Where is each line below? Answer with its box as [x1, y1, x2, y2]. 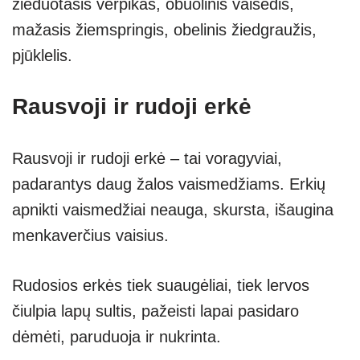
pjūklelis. [12, 47, 72, 65]
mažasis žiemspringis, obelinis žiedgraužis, [12, 21, 317, 39]
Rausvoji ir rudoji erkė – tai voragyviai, [12, 149, 282, 168]
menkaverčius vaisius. [12, 227, 169, 245]
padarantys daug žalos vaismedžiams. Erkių [12, 175, 325, 194]
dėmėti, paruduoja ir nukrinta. [12, 328, 221, 346]
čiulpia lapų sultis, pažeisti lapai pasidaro [12, 302, 299, 321]
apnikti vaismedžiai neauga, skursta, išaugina [12, 201, 333, 219]
